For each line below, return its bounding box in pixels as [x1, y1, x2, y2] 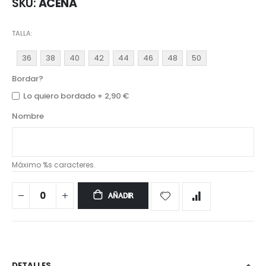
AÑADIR [108, 191, 134, 201]
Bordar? [12, 72, 43, 84]
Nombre [12, 110, 44, 122]
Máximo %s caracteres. [12, 159, 96, 170]
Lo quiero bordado [23, 90, 98, 102]
